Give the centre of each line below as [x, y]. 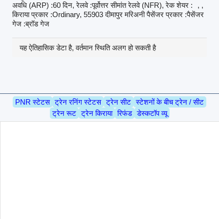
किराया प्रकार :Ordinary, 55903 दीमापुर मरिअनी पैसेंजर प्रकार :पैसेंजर [108, 15]
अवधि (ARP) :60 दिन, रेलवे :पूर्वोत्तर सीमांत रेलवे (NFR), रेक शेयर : [102, 5]
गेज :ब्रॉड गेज [31, 24]
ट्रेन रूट [64, 113]
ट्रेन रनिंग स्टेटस [78, 102]
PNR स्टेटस [33, 102]
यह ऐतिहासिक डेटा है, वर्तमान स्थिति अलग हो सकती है [88, 48]
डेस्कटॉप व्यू [152, 113]
